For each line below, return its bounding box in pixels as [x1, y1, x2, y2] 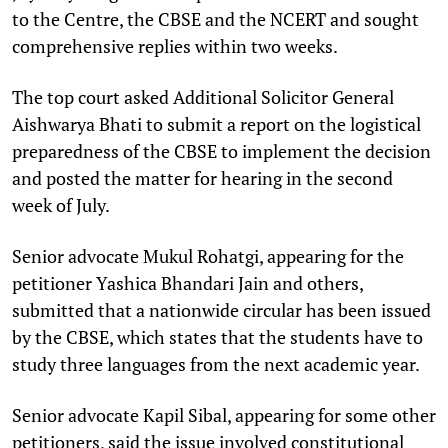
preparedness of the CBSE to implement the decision [12, 138, 431, 163]
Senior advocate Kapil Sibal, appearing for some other [12, 402, 436, 427]
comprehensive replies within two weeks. [12, 33, 338, 58]
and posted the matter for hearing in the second [12, 165, 393, 190]
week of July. [12, 192, 110, 217]
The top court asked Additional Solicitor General [12, 84, 394, 109]
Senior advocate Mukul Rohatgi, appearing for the [12, 243, 404, 268]
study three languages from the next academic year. [12, 351, 420, 376]
